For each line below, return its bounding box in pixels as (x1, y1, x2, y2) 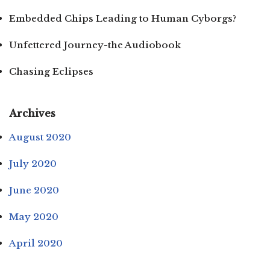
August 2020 (9, 131, 71, 143)
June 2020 (9, 184, 59, 196)
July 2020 (9, 157, 57, 169)
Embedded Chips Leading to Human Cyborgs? (9, 12, 236, 24)
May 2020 (9, 210, 58, 222)
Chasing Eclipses (9, 65, 93, 77)
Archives (9, 107, 55, 119)
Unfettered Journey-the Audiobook (9, 39, 181, 51)
